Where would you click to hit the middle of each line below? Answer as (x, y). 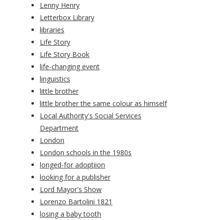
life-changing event (70, 67)
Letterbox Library (67, 18)
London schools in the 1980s (86, 153)
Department (59, 128)
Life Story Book (65, 55)
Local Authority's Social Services (91, 116)
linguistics (55, 79)
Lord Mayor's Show (71, 190)
